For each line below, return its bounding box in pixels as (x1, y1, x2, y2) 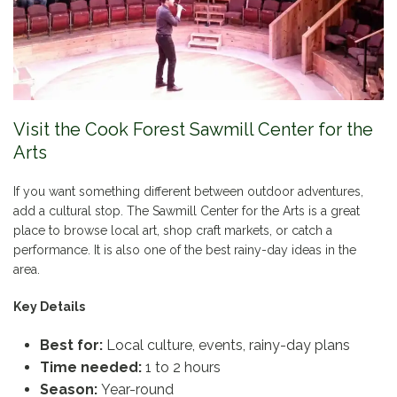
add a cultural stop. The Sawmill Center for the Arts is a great (13, 204, 360, 219)
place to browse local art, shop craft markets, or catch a (13, 223, 332, 238)
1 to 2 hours (142, 359, 221, 377)
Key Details (13, 300, 85, 315)
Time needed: (40, 359, 142, 377)
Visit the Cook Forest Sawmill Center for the (13, 119, 373, 141)
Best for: (40, 337, 103, 354)
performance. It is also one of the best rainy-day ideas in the (13, 243, 356, 258)
